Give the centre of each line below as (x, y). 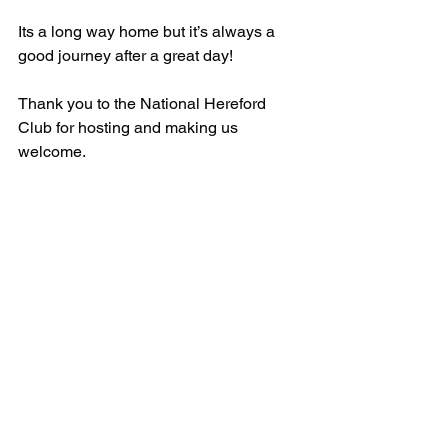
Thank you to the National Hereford (144, 104)
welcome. (52, 152)
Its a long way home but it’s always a (148, 32)
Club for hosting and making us (130, 128)
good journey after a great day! (127, 56)
